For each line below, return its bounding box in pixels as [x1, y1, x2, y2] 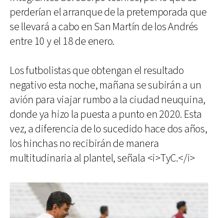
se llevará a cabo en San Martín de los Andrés [10, 20, 199, 34]
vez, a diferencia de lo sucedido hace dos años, [10, 122, 207, 136]
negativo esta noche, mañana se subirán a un [10, 78, 201, 92]
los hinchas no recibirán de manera [10, 137, 159, 151]
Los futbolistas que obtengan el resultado [10, 64, 184, 78]
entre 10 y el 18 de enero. [10, 35, 115, 49]
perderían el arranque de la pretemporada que [10, 5, 207, 19]
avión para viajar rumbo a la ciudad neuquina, [10, 93, 206, 107]
